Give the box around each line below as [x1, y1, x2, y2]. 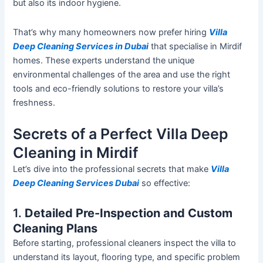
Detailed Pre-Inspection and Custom [25, 205, 233, 220]
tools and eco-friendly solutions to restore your [13, 83, 204, 94]
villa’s [203, 83, 224, 94]
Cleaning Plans [13, 221, 98, 235]
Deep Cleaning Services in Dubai [13, 41, 149, 52]
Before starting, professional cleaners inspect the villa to [13, 237, 237, 248]
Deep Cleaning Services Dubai [13, 178, 140, 189]
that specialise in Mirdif [149, 41, 242, 52]
